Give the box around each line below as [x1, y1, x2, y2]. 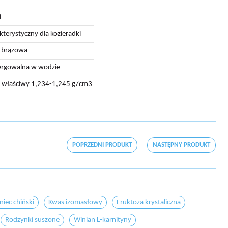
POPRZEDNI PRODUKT [72, 141, 132, 148]
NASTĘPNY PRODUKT [153, 141, 210, 148]
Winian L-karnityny [74, 216, 131, 224]
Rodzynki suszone [5, 216, 60, 224]
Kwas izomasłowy [48, 198, 102, 206]
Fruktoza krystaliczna [117, 198, 181, 206]
